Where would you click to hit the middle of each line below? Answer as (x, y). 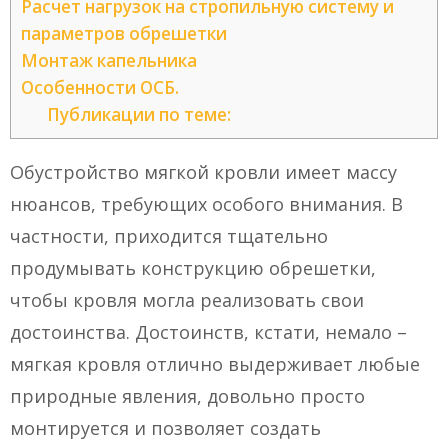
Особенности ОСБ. (100, 88)
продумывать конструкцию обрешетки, (193, 268)
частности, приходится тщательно (169, 236)
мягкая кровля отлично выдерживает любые (215, 364)
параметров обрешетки (124, 34)
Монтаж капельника (109, 61)
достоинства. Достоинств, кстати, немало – (208, 332)
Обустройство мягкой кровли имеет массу (203, 172)
